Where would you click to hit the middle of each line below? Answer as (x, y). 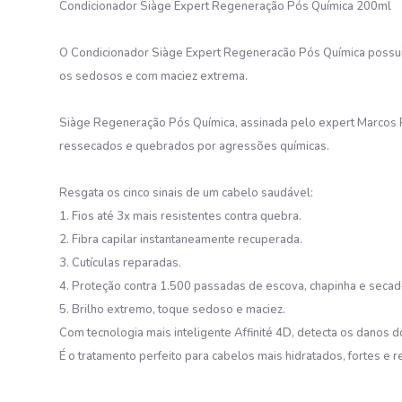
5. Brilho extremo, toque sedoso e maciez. (172, 310)
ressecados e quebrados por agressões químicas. (194, 146)
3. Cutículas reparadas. (120, 263)
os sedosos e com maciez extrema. (153, 76)
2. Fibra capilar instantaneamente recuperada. (181, 240)
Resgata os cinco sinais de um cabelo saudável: (186, 193)
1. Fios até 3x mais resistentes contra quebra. (180, 216)
